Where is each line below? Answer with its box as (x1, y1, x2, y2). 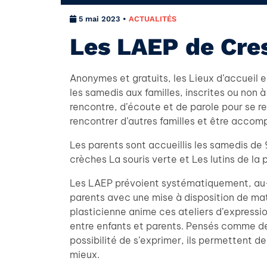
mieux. (70, 249, 100, 260)
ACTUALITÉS (129, 14, 176, 23)
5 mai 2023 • (76, 14, 129, 23)
